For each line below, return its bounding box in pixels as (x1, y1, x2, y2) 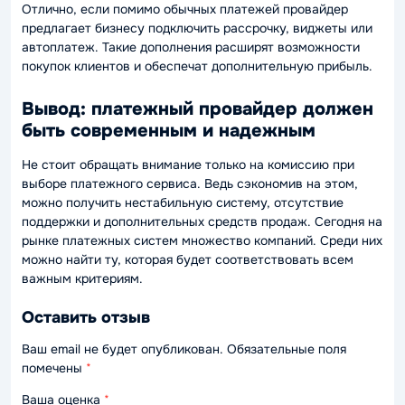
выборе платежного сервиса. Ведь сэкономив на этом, (22, 174, 358, 192)
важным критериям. (22, 269, 143, 287)
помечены (22, 359, 86, 376)
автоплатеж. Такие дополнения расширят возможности (22, 38, 360, 55)
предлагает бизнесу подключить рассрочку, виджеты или (22, 19, 372, 36)
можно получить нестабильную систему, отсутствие (22, 193, 344, 211)
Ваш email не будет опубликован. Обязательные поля (22, 340, 346, 357)
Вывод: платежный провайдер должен (22, 97, 373, 120)
